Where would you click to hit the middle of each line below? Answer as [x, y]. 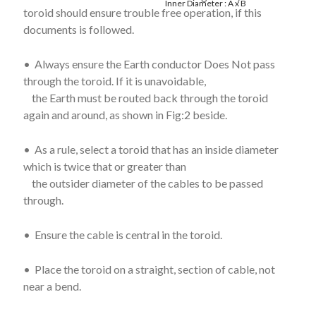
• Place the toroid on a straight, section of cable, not [149, 269]
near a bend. [52, 286]
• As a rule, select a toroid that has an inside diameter [151, 149]
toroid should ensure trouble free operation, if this [142, 12]
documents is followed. [78, 29]
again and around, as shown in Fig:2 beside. [125, 114]
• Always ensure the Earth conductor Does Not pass [149, 63]
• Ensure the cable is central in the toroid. [122, 234]
